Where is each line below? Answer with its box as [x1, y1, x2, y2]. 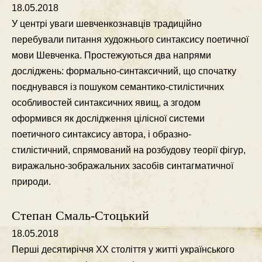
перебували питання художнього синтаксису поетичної [12, 35, 249, 44]
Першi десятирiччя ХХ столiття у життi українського [12, 244, 235, 254]
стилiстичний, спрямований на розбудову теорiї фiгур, [12, 145, 246, 155]
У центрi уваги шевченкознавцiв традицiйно [12, 19, 202, 29]
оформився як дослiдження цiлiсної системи [12, 113, 205, 123]
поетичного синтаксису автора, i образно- [12, 129, 191, 139]
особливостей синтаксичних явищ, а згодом [12, 98, 201, 108]
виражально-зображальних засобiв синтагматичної [12, 161, 233, 171]
